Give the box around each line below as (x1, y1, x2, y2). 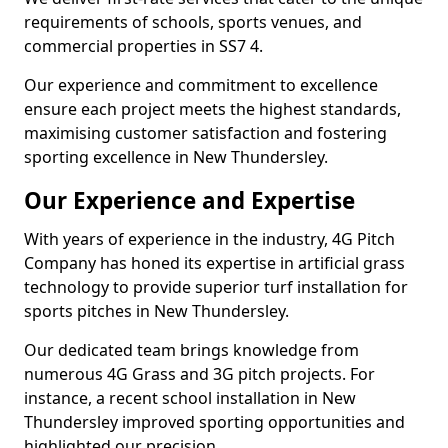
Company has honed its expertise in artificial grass (24, 252, 405, 274)
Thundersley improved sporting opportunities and (24, 411, 405, 433)
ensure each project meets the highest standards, (24, 98, 401, 120)
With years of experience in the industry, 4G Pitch (24, 228, 395, 250)
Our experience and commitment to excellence (24, 74, 378, 96)
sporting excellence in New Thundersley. (24, 146, 328, 168)
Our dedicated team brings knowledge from (24, 339, 359, 361)
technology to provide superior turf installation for (24, 276, 408, 298)
